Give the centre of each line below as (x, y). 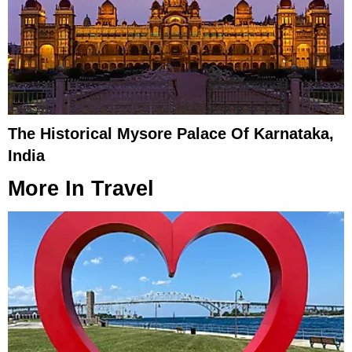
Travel (123, 189)
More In (49, 189)
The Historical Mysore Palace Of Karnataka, (171, 134)
